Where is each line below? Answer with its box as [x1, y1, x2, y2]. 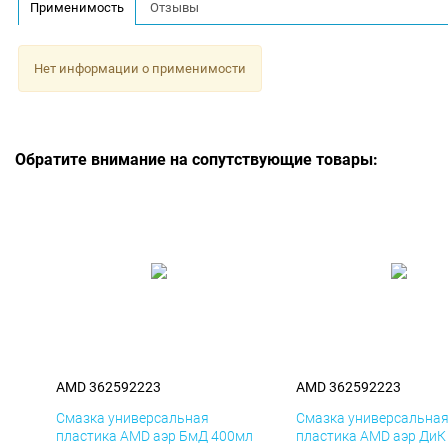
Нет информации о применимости [33, 60, 246, 76]
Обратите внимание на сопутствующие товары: [15, 150, 378, 170]
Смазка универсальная [56, 410, 209, 427]
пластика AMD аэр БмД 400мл [56, 428, 253, 445]
